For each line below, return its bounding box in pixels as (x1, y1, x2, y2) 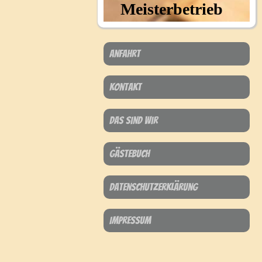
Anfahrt (109, 48, 140, 59)
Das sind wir (109, 115, 158, 126)
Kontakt (109, 81, 142, 92)
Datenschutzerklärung (109, 181, 198, 192)
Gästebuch (109, 148, 150, 159)
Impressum (109, 215, 151, 226)
